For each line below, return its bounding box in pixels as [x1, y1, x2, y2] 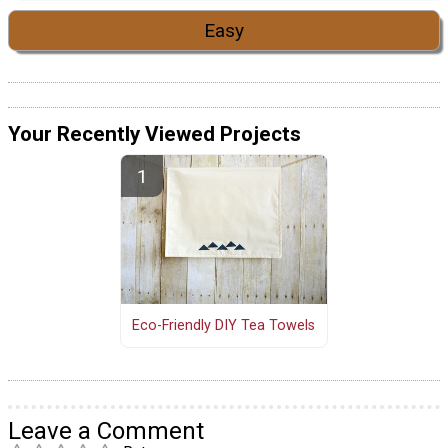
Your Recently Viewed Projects [8, 121, 301, 146]
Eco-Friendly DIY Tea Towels [132, 317, 316, 335]
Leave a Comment [8, 417, 204, 446]
